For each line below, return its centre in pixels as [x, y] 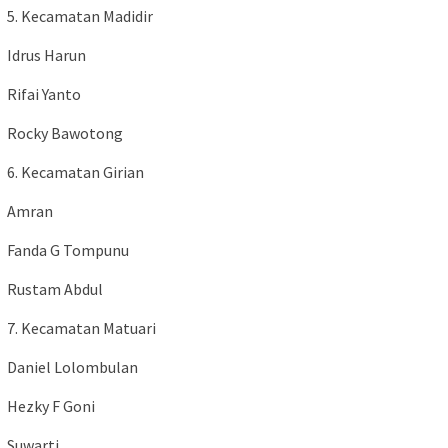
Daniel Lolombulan [72, 367]
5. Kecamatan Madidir [80, 16]
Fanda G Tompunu [68, 250]
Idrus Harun [46, 55]
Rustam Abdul [55, 289]
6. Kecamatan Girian [75, 172]
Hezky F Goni [51, 406]
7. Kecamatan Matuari [81, 328]
